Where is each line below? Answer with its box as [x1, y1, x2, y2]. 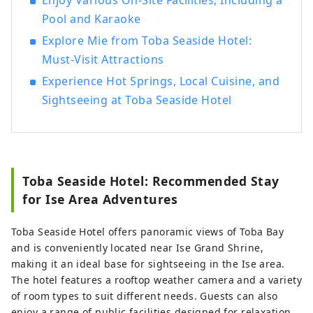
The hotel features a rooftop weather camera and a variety [11, 273, 302, 287]
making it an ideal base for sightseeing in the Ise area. [11, 257, 285, 271]
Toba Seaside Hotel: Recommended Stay [22, 173, 280, 190]
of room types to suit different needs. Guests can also [11, 289, 278, 303]
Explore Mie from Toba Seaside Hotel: [42, 33, 252, 49]
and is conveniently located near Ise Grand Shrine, [11, 241, 264, 255]
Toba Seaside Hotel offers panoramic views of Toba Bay [11, 225, 284, 239]
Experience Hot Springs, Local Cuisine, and [42, 73, 280, 89]
